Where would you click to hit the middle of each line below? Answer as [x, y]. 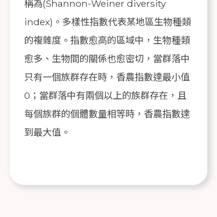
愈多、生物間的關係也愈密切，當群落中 [107, 58]
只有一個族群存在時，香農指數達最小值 [107, 77]
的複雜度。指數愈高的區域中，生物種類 [107, 40]
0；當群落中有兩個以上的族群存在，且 [105, 95]
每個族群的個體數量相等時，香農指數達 [107, 114]
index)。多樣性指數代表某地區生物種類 [108, 22]
